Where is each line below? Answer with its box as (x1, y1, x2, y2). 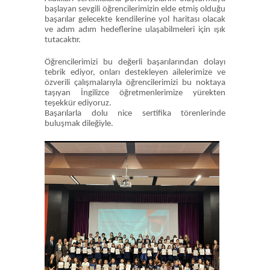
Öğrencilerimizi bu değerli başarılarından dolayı (45, 58, 225, 67)
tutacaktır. (45, 36, 81, 45)
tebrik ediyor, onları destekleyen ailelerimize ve (45, 68, 225, 77)
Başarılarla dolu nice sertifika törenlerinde (45, 109, 225, 118)
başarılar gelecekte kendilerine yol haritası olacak (45, 15, 225, 24)
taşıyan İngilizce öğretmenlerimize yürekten (45, 89, 225, 98)
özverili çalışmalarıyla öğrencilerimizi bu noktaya (45, 78, 225, 87)
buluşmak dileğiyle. (45, 119, 113, 128)
